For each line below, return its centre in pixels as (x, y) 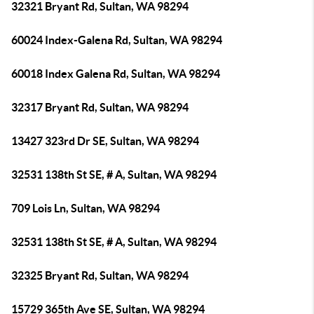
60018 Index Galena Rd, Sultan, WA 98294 (116, 74)
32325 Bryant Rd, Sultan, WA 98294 (100, 275)
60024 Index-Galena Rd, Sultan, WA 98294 (117, 40)
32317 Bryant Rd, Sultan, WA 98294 (100, 107)
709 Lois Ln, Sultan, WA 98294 (86, 208)
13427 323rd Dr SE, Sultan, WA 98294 (105, 141)
